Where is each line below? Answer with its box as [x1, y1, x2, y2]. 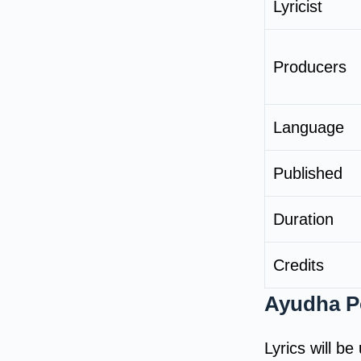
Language [273, 118, 344, 136]
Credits [273, 255, 324, 274]
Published [273, 164, 342, 182]
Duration [273, 210, 334, 228]
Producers [273, 57, 346, 76]
